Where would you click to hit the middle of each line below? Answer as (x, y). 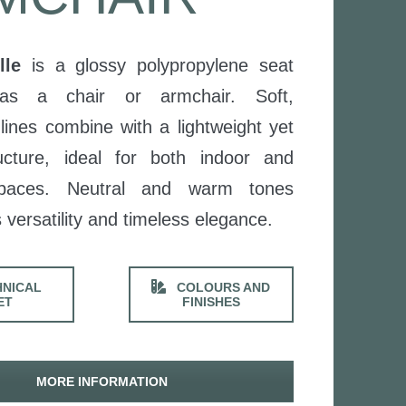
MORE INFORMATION (101, 382)
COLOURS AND (222, 288)
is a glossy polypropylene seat (157, 66)
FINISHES (211, 302)
